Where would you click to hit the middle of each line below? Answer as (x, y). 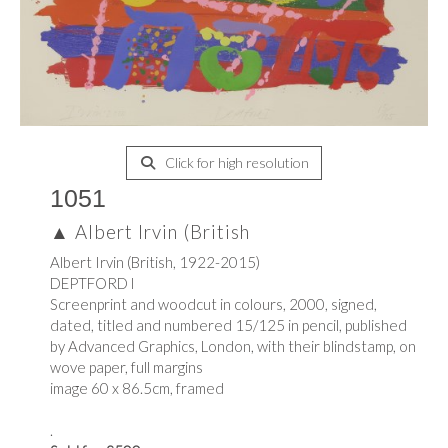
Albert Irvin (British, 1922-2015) (155, 262)
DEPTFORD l (92, 283)
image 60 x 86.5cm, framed (137, 388)
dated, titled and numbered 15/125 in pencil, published (228, 325)
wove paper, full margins (126, 367)
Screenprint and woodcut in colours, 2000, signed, (213, 304)
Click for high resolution (235, 162)
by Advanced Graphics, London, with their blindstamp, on (233, 346)
